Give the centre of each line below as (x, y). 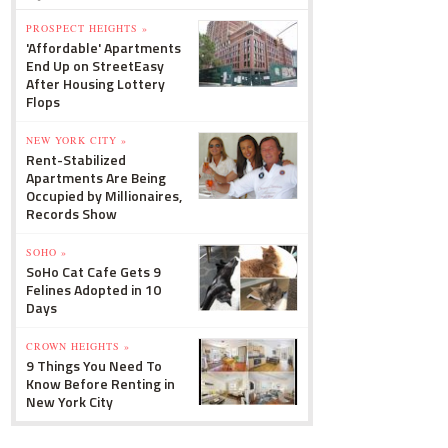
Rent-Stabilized (76, 159)
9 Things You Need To (94, 365)
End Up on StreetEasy (95, 65)
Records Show (71, 213)
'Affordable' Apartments (103, 47)
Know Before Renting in (100, 383)
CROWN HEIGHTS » (78, 346)
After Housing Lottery (95, 83)
